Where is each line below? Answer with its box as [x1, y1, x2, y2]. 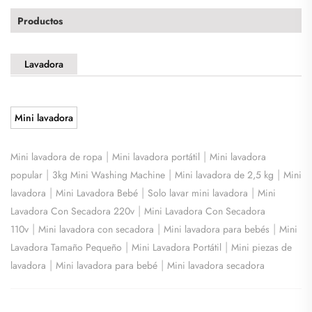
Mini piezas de [231, 240, 292, 254]
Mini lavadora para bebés [164, 221, 270, 236]
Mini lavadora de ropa [10, 149, 102, 164]
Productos [17, 13, 63, 28]
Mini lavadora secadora [167, 258, 265, 272]
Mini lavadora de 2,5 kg [175, 167, 274, 182]
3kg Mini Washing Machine [52, 167, 165, 182]
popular [10, 167, 42, 182]
